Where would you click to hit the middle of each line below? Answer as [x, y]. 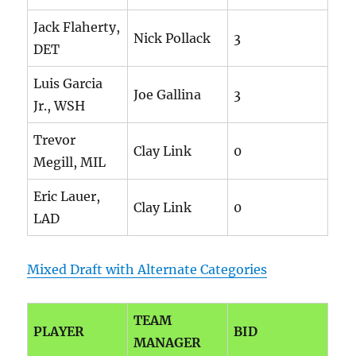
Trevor [55, 140]
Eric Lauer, [67, 197]
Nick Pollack [172, 39]
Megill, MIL [70, 163]
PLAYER [59, 332]
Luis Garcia [68, 84]
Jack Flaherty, [77, 27]
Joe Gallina [168, 95]
